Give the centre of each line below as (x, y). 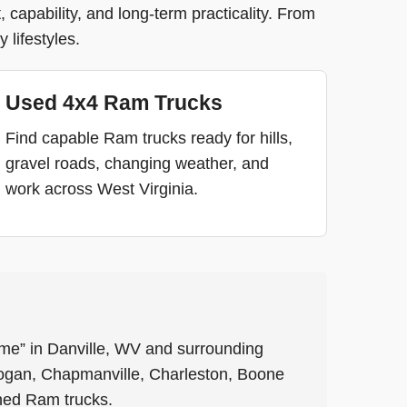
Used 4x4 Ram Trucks (114, 103)
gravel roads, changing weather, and (137, 164)
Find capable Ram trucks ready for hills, (149, 138)
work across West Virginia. (101, 189)
